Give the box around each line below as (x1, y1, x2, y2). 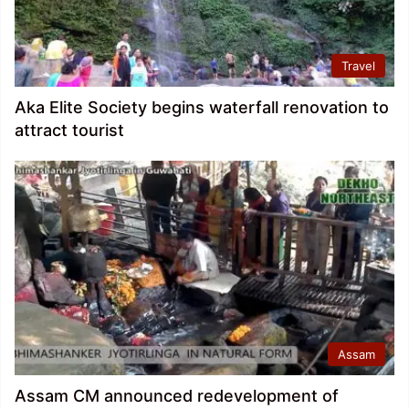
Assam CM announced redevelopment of (15, 385, 339, 405)
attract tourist (15, 121, 124, 141)
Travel (341, 58, 375, 74)
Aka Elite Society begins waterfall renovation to (15, 98, 389, 118)
